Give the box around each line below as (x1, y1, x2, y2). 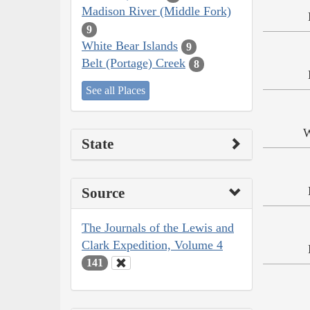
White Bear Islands (82, 39, 178, 53)
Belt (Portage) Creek (82, 56, 185, 71)
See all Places (86, 84, 145, 96)
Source (82, 184, 125, 201)
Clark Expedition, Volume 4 (82, 237, 223, 252)
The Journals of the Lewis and (82, 220, 234, 235)
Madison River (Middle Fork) (82, 4, 231, 19)
